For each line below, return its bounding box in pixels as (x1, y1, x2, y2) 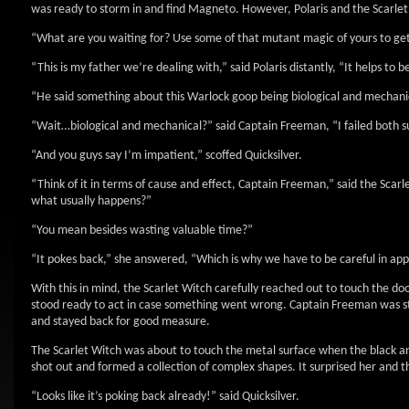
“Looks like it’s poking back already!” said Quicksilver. (31, 390, 299, 404)
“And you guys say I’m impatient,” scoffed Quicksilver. (31, 149, 302, 163)
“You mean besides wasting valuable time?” (31, 224, 253, 237)
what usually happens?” (31, 194, 152, 208)
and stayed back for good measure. (31, 315, 210, 329)
